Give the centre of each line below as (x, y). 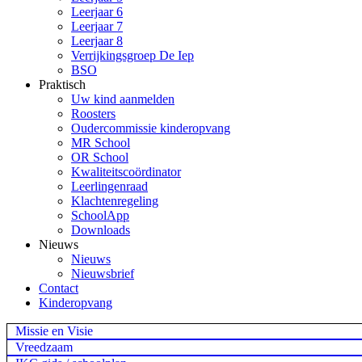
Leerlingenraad (109, 186)
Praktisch (62, 84)
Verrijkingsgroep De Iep (133, 55)
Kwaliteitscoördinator (126, 172)
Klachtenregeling (115, 201)
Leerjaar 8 (97, 41)
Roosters (93, 114)
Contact (59, 288)
